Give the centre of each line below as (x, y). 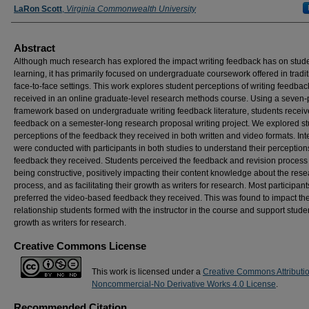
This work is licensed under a (147, 272)
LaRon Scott (38, 9)
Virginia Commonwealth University (131, 9)
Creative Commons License (80, 246)
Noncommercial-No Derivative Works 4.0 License (184, 284)
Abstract (34, 48)
